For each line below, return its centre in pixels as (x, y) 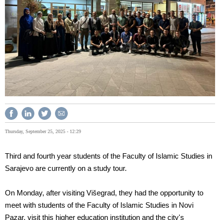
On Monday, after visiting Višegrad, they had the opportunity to (104, 193)
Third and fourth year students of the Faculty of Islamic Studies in (109, 156)
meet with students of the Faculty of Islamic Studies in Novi (99, 206)
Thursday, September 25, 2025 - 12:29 (43, 132)
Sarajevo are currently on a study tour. (66, 169)
